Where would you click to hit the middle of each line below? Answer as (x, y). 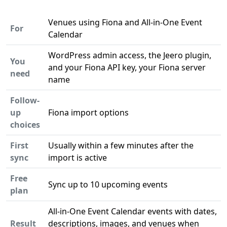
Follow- (25, 100)
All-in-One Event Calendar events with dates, (133, 211)
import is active (78, 158)
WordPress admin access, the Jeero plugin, (130, 55)
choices (25, 125)
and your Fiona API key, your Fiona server (127, 67)
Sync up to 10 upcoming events (108, 184)
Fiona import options (88, 112)
